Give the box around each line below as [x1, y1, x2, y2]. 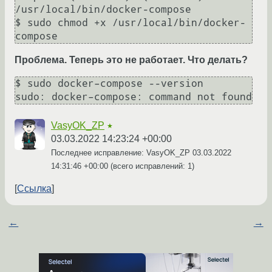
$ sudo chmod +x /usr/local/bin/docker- [15, 17, 246, 29]
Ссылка [17, 183, 52, 194]
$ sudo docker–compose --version [15, 78, 203, 90]
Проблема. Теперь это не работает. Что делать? [15, 55, 248, 66]
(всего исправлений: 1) [108, 161, 194, 171]
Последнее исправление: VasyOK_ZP [51, 148, 192, 158]
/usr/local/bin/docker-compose [15, 4, 191, 16]
